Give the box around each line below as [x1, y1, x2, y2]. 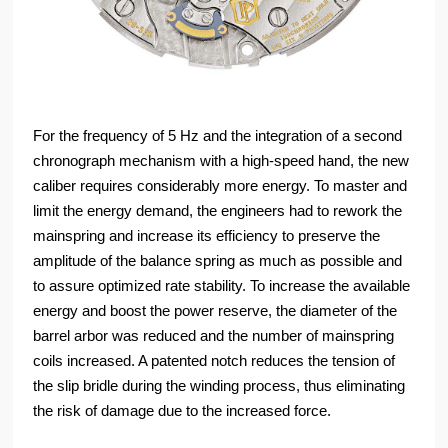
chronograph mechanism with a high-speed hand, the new [33, 152, 410, 170]
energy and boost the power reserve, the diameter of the [33, 302, 398, 320]
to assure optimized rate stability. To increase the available [33, 277, 411, 295]
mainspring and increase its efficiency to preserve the [33, 227, 381, 245]
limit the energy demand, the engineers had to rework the [33, 202, 403, 220]
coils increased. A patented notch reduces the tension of [33, 352, 396, 370]
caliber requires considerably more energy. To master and [33, 177, 408, 195]
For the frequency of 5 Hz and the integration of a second [33, 127, 403, 145]
